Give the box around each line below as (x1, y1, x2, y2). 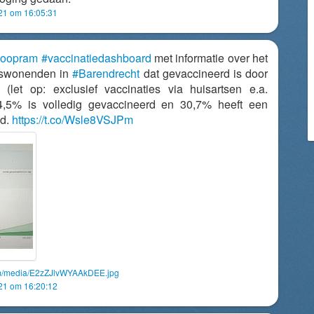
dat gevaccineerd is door (139, 65, 268, 81)
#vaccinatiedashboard (41, 50, 151, 66)
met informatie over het (151, 50, 268, 66)
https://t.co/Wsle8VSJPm (12, 111, 133, 128)
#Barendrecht (72, 65, 140, 81)
